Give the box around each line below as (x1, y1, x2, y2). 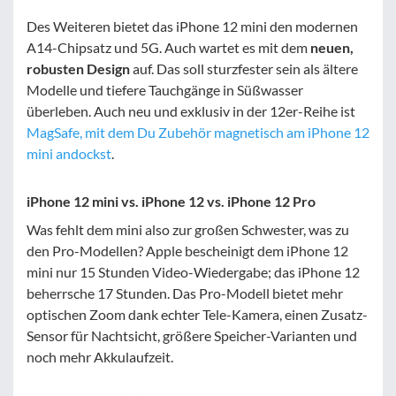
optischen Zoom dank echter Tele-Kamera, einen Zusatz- (27, 305, 368, 323)
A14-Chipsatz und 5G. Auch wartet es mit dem (27, 38, 310, 56)
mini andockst (27, 144, 111, 162)
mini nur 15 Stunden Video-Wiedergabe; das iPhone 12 (27, 263, 360, 280)
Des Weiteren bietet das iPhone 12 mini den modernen (27, 17, 358, 34)
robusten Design (27, 59, 130, 77)
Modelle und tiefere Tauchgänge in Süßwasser (27, 80, 303, 98)
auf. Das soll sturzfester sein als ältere (130, 59, 358, 77)
